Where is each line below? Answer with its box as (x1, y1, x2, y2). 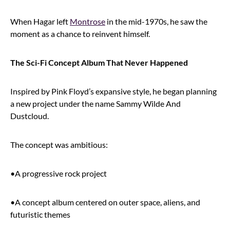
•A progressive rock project (10, 168, 107, 178)
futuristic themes (10, 209, 70, 219)
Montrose (70, 16, 105, 26)
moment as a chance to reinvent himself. (10, 28, 150, 39)
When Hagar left (10, 16, 70, 26)
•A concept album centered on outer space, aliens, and (10, 197, 200, 207)
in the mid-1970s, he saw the (105, 16, 207, 26)
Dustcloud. (10, 110, 49, 121)
